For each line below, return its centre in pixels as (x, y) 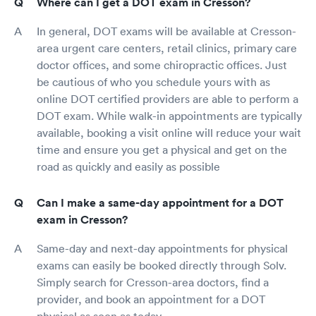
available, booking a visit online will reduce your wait (169, 132)
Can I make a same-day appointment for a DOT (160, 202)
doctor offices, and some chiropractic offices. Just (162, 65)
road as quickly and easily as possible (128, 166)
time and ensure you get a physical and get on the (162, 149)
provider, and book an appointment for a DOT (151, 299)
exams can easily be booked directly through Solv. (162, 265)
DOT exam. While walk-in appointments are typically (169, 115)
